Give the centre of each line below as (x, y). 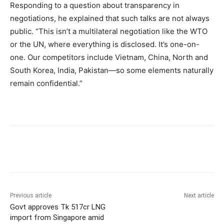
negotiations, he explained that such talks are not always (110, 18)
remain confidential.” (46, 83)
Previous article (31, 195)
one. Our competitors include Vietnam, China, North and (109, 57)
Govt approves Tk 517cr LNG (58, 207)
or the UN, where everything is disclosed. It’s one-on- (105, 44)
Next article (199, 195)
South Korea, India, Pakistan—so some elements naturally (112, 70)
